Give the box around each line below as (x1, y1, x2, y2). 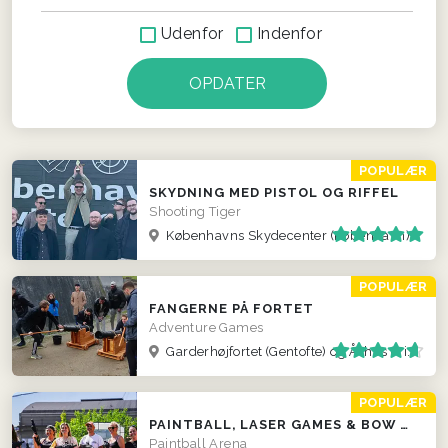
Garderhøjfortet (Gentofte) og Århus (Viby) (162, 343, 407, 359)
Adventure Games (149, 319, 264, 335)
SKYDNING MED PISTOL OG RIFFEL (149, 184, 400, 200)
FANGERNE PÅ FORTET (149, 300, 315, 316)
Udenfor (160, 23, 224, 43)
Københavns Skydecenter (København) (162, 227, 410, 243)
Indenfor (257, 23, 323, 43)
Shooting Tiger (149, 203, 241, 219)
